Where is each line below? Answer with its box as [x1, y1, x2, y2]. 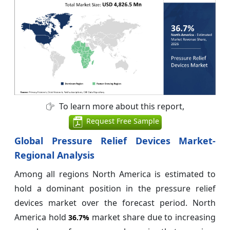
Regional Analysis [14, 149, 94, 162]
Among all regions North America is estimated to [14, 168, 216, 180]
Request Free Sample [84, 116, 159, 126]
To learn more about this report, [56, 101, 184, 112]
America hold [14, 212, 69, 223]
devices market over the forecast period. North [14, 197, 216, 209]
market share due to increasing [89, 212, 216, 223]
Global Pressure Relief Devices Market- [14, 135, 216, 147]
